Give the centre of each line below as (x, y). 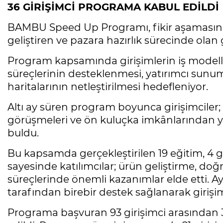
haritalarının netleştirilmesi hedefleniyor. (108, 87)
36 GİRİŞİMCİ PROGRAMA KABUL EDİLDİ (113, 7)
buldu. (23, 133)
